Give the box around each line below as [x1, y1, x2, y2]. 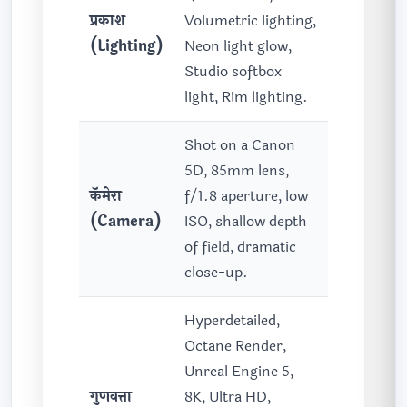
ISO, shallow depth [184, 210, 307, 233]
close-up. [184, 261, 248, 284]
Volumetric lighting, [184, 9, 316, 33]
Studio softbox [184, 60, 282, 84]
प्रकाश [90, 9, 125, 33]
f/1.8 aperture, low [184, 184, 308, 208]
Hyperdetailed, [184, 309, 280, 333]
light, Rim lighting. [184, 85, 308, 109]
